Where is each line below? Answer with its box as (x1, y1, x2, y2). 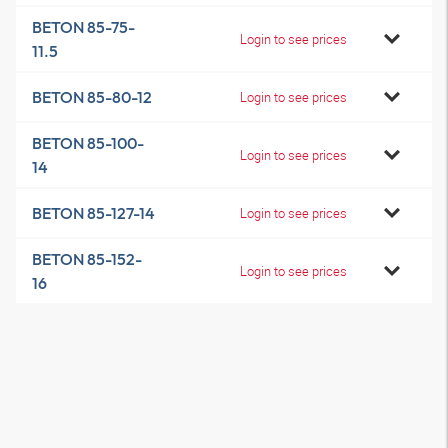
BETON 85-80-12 (32, 87, 152, 107)
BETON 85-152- (32, 249, 142, 269)
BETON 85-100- (32, 133, 144, 153)
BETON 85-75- (32, 17, 135, 37)
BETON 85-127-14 (32, 203, 155, 223)
